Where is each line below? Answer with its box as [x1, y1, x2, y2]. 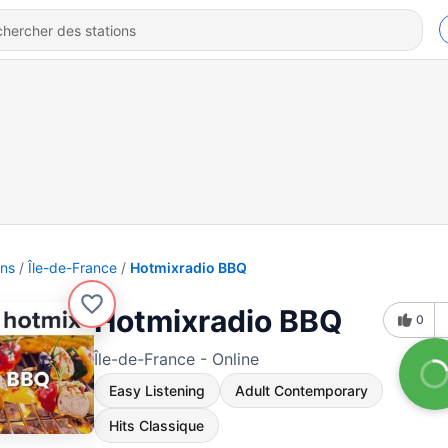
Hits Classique [109, 417, 204, 434]
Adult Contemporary [235, 382, 368, 399]
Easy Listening [109, 382, 205, 399]
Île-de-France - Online [94, 349, 259, 369]
